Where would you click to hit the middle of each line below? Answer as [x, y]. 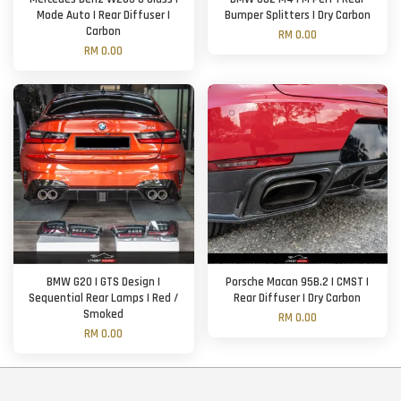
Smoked [104, 314]
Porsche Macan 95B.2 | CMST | [298, 282]
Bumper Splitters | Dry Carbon [297, 15]
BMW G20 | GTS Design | [104, 282]
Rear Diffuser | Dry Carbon [298, 298]
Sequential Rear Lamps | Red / [104, 298]
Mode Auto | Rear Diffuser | [104, 15]
